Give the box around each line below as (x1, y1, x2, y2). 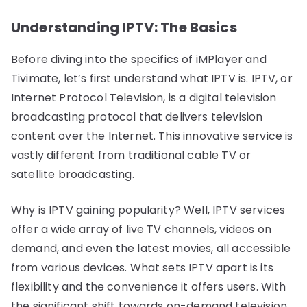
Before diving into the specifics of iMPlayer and (11, 51, 267, 67)
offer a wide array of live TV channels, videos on (11, 221, 271, 237)
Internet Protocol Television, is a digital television (11, 89, 277, 106)
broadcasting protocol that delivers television (11, 108, 263, 125)
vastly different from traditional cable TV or (11, 147, 251, 163)
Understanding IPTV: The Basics (11, 17, 237, 37)
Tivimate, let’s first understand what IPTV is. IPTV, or (11, 70, 293, 86)
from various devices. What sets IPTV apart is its (11, 259, 273, 275)
